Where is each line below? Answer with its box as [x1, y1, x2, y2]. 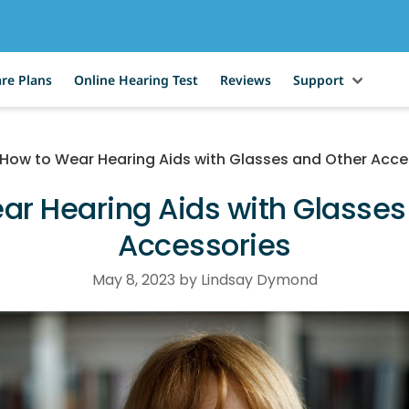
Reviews [219, 70, 271, 89]
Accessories [118, 225, 291, 266]
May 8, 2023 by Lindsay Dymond [91, 269, 318, 290]
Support [292, 70, 344, 89]
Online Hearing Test [73, 70, 198, 89]
